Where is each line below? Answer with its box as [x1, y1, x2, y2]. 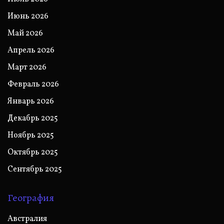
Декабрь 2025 [7, 112, 58, 124]
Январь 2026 [7, 95, 54, 107]
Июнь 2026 [7, 10, 48, 22]
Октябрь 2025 [7, 146, 58, 158]
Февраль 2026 [7, 78, 59, 90]
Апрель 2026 [7, 44, 54, 56]
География [7, 190, 54, 204]
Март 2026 [7, 61, 46, 73]
